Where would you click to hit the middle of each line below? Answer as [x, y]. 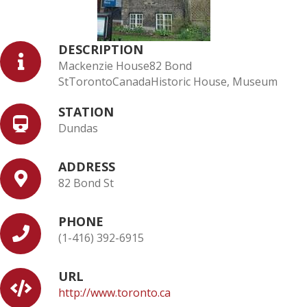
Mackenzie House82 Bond [125, 66]
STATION [86, 112]
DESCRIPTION [101, 49]
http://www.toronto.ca [114, 293]
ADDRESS [87, 167]
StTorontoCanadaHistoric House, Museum [168, 82]
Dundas [78, 128]
